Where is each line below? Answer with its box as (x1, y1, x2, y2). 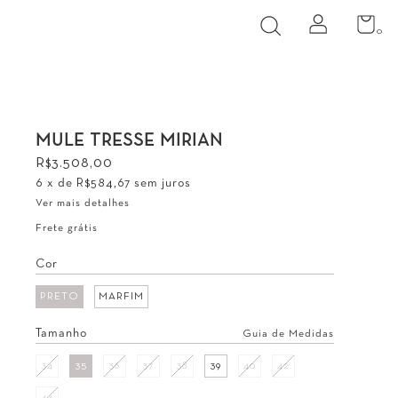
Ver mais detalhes (36, 199, 130, 208)
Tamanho (36, 328, 87, 339)
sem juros (134, 178, 191, 189)
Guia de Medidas (243, 329, 334, 338)
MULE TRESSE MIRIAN (36, 133, 223, 149)
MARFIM (99, 292, 144, 301)
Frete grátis (36, 224, 98, 233)
